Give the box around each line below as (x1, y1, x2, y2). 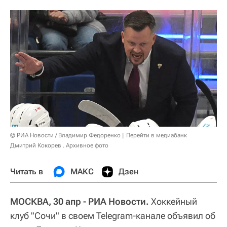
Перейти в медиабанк (126, 131, 187, 139)
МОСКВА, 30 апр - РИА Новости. (10, 196, 149, 207)
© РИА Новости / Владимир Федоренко (10, 131, 121, 139)
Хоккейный (149, 196, 197, 207)
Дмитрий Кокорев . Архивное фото (10, 141, 108, 149)
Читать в (10, 166, 43, 176)
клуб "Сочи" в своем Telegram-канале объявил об (10, 210, 215, 221)
